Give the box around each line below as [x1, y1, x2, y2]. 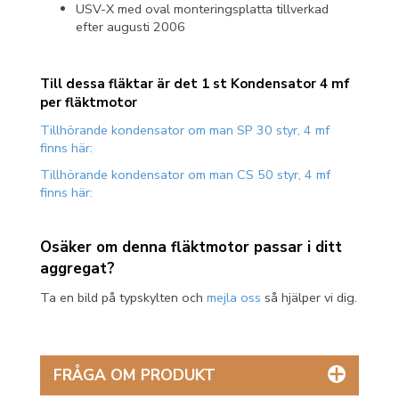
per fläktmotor [40, 94, 137, 112]
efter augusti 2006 [76, 17, 185, 36]
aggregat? [40, 258, 115, 280]
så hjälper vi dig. [261, 289, 357, 307]
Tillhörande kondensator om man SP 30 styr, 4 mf [40, 121, 330, 140]
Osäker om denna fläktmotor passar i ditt [40, 237, 342, 258]
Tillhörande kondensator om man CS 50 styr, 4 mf [40, 166, 330, 184]
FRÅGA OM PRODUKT [53, 364, 216, 386]
